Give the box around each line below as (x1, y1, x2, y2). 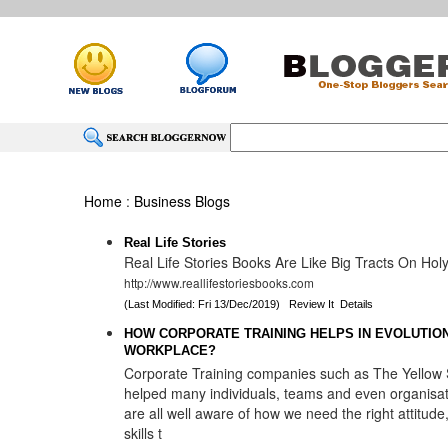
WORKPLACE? (124, 343, 217, 363)
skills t (124, 423, 163, 443)
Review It (289, 298, 335, 310)
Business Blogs (134, 191, 231, 211)
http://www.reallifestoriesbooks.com (124, 274, 315, 291)
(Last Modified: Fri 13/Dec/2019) (124, 298, 290, 310)
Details (340, 298, 374, 310)
